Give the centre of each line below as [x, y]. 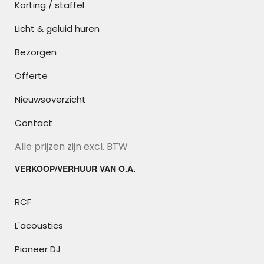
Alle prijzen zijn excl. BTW [71, 146]
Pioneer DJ [38, 249]
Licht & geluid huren [57, 29]
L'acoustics [39, 225]
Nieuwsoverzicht [50, 99]
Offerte [31, 76]
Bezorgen [36, 52]
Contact [34, 123]
